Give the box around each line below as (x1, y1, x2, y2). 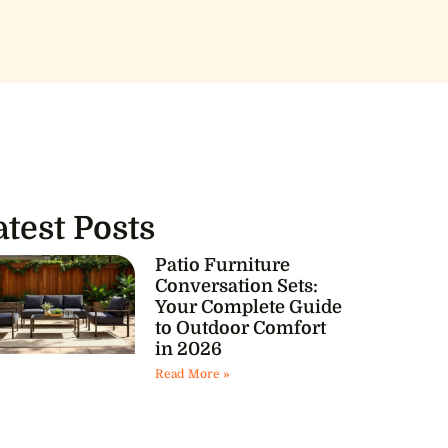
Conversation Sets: (154, 276, 318, 296)
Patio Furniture (154, 255, 290, 275)
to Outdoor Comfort (154, 318, 326, 338)
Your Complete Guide (154, 297, 342, 317)
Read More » (154, 367, 229, 381)
